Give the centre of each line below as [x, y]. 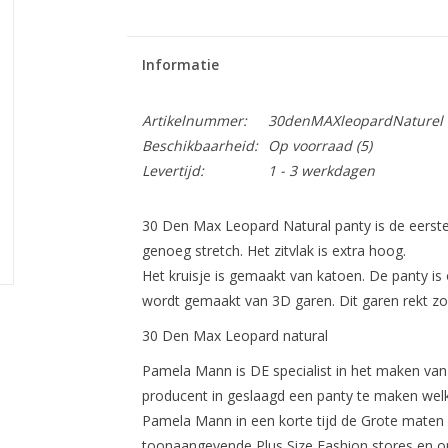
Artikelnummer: [194, 120]
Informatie [180, 64]
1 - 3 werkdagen [321, 170]
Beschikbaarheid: [199, 145]
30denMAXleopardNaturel [355, 120]
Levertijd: [172, 170]
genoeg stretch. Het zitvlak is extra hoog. [273, 250]
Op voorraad [309, 145]
